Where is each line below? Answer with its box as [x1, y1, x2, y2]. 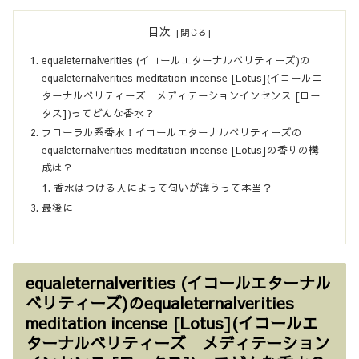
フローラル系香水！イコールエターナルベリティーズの [42, 125, 303, 139]
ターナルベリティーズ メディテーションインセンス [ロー [42, 87, 321, 102]
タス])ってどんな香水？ [42, 105, 155, 119]
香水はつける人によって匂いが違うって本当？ [54, 180, 273, 194]
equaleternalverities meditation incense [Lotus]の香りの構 [42, 143, 320, 157]
